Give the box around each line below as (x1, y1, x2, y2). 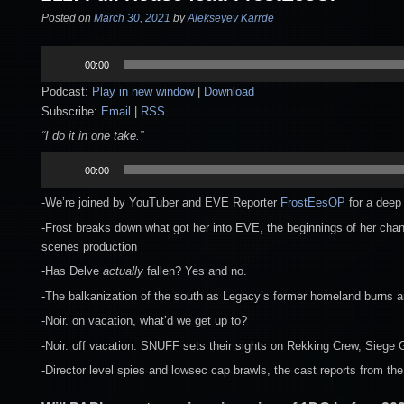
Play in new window (92, 84, 194, 98)
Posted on (41, 12, 94, 25)
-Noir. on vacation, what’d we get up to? (41, 314, 247, 328)
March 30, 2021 (94, 12, 170, 25)
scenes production (41, 239, 137, 253)
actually (103, 264, 147, 279)
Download (204, 84, 254, 98)
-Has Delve (41, 264, 103, 279)
